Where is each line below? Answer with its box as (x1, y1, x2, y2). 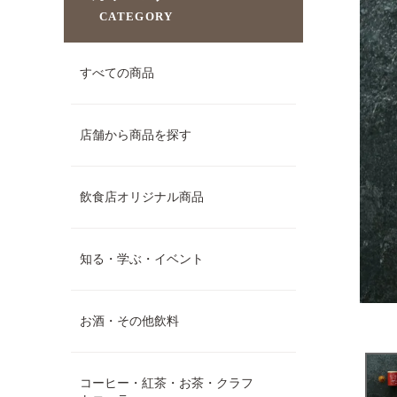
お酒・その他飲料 (80, 315, 179, 328)
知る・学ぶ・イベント (80, 253, 204, 266)
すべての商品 (80, 66, 154, 80)
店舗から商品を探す (80, 128, 191, 142)
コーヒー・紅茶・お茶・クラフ (80, 377, 253, 390)
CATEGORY (99, 9, 174, 23)
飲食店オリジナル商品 (80, 191, 204, 204)
